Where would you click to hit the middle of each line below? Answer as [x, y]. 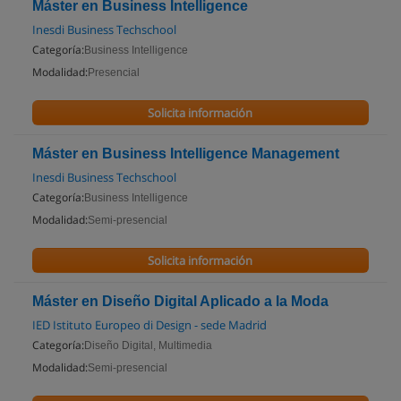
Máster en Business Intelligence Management [186, 154]
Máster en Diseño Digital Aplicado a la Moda [180, 301]
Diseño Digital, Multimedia [148, 346]
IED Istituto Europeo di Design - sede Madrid [149, 325]
